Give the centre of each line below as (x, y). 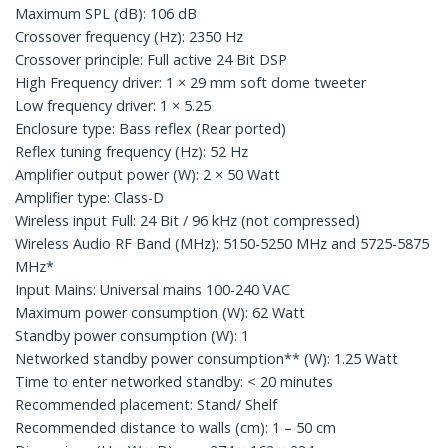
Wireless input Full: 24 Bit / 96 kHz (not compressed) (187, 220)
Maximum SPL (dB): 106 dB (106, 13)
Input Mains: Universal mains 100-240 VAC (152, 289)
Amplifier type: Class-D (89, 197)
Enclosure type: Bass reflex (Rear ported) (150, 128)
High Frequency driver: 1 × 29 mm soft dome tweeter (190, 82)
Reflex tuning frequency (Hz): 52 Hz (131, 151)
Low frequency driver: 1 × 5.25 (113, 105)
